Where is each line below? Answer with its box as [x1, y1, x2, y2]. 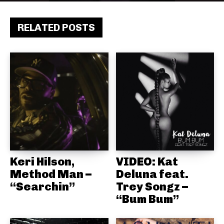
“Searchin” [10, 179, 75, 194]
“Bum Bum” [115, 192, 179, 206]
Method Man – [10, 167, 91, 181]
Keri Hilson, [10, 154, 74, 169]
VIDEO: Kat [115, 154, 178, 169]
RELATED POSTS [17, 21, 95, 33]
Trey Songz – [115, 179, 188, 194]
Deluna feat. [115, 167, 188, 181]
